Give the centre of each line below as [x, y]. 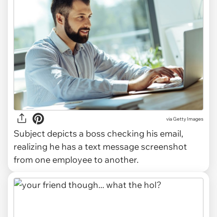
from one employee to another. [76, 160]
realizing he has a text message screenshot [100, 147]
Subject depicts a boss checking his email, [98, 134]
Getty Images [188, 119]
